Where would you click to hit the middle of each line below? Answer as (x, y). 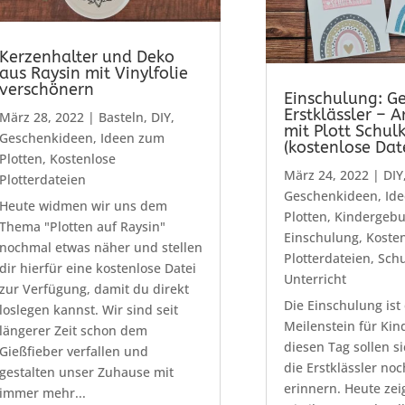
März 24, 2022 (326, 175)
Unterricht (315, 279)
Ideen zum (132, 138)
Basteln (121, 118)
